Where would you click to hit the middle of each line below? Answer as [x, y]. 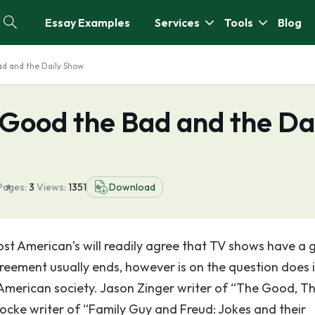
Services [177, 22]
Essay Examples [88, 22]
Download [132, 187]
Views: [52, 187]
